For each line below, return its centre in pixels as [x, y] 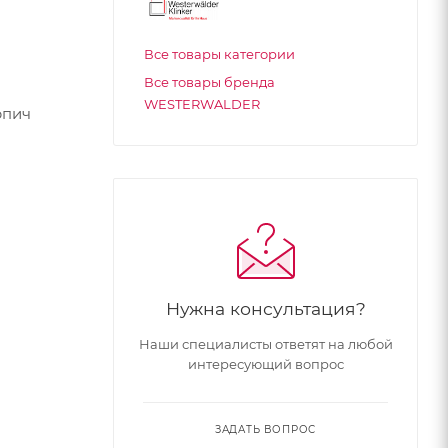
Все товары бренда [209, 82]
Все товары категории [219, 54]
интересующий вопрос [265, 364]
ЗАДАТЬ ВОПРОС [265, 429]
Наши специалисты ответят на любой [265, 344]
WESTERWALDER [202, 104]
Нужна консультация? [265, 308]
